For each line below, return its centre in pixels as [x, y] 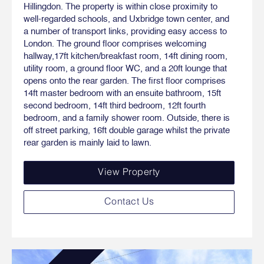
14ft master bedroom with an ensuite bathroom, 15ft [122, 93]
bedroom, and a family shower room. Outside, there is [127, 118]
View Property [129, 172]
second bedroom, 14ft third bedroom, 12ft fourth [115, 105]
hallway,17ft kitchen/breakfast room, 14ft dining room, [126, 56]
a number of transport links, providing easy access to [125, 31]
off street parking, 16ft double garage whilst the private [127, 130]
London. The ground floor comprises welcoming [115, 44]
